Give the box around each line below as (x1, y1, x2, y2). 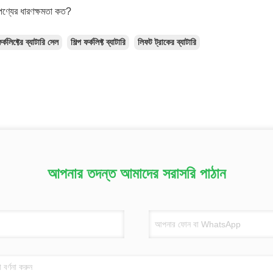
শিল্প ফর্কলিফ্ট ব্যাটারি (71, 37, 126, 47)
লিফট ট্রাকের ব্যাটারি (138, 37, 196, 47)
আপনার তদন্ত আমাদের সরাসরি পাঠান (47, 165, 226, 182)
